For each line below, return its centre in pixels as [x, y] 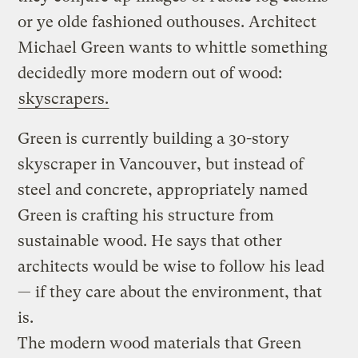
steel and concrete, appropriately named [163, 189]
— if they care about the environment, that [170, 292]
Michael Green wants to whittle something [173, 47]
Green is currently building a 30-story [154, 138]
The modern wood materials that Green [160, 343]
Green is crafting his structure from [146, 215]
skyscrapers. [64, 98]
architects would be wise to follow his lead [171, 266]
